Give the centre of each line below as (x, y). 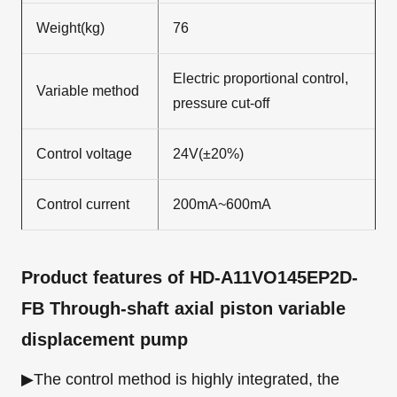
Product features (94, 277)
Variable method (88, 91)
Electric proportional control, (261, 78)
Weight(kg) (70, 28)
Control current (83, 204)
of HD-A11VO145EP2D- (263, 277)
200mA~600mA (222, 204)
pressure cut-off (221, 103)
